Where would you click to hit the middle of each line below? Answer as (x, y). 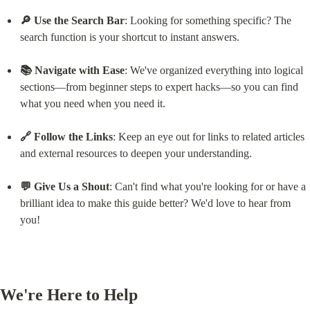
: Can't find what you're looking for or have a (207, 187)
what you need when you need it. (92, 104)
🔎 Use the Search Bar (72, 21)
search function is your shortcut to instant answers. (129, 37)
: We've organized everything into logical (213, 71)
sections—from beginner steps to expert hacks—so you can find (159, 87)
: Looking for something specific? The (208, 21)
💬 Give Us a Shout (64, 187)
